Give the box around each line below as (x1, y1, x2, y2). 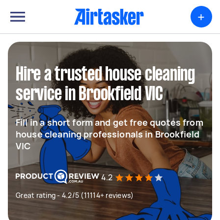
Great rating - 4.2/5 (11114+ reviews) (16, 191, 134, 200)
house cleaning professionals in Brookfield (16, 128, 200, 140)
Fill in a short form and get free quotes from (16, 116, 203, 128)
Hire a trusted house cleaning (16, 66, 195, 84)
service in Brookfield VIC (16, 86, 163, 104)
